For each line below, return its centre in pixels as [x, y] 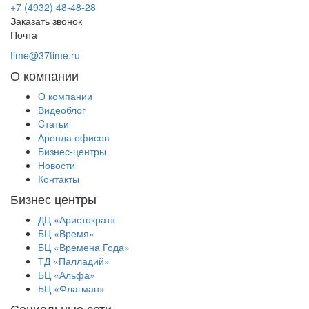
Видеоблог [62, 109]
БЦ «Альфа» [67, 274]
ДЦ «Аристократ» [77, 219]
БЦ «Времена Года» [84, 247]
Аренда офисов [73, 137]
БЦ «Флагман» [71, 288]
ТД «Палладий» [74, 260]
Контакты [59, 178]
